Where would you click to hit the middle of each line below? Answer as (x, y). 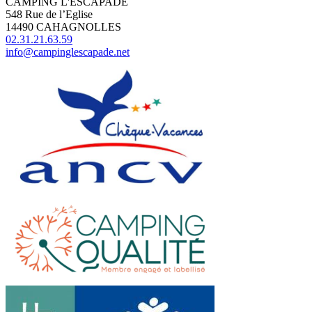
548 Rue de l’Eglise (49, 15)
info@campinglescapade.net (68, 52)
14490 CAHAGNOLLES (63, 27)
